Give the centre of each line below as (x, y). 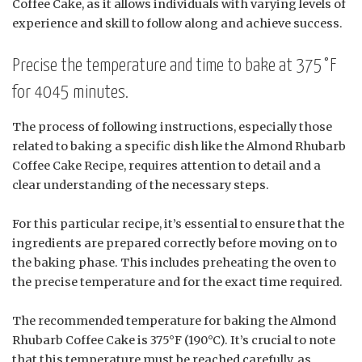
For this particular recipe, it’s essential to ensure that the (178, 224)
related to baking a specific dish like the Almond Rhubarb (179, 147)
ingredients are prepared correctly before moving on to (175, 244)
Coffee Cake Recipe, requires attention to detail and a (166, 166)
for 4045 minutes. (70, 92)
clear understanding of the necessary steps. (141, 185)
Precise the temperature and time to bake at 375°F (174, 65)
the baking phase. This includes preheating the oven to (174, 263)
